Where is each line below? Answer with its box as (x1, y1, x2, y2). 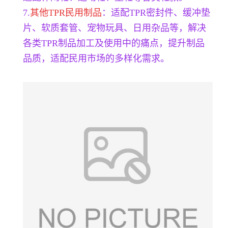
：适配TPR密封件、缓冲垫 (102, 7, 210, 18)
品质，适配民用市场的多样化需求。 (23, 53, 169, 64)
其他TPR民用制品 (30, 7, 102, 18)
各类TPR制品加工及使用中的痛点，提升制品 (23, 38, 205, 48)
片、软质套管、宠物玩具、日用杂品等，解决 (23, 22, 206, 33)
